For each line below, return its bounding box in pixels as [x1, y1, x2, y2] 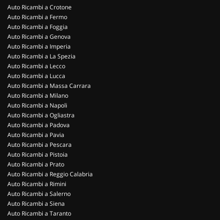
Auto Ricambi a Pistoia [7, 150, 68, 159]
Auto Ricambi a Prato [7, 160, 64, 168]
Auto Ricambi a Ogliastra [7, 111, 75, 119]
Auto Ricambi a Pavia [7, 131, 64, 139]
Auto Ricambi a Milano [7, 91, 68, 100]
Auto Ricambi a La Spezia [7, 52, 76, 60]
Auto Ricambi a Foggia [7, 23, 68, 31]
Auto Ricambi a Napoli [7, 101, 67, 110]
